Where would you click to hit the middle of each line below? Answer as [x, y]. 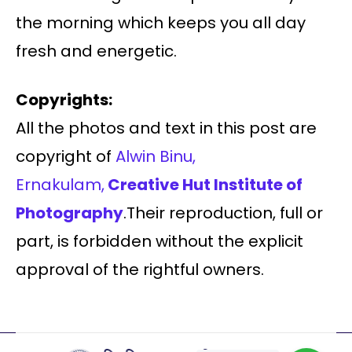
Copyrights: [64, 99]
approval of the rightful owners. [140, 269]
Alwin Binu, [156, 156]
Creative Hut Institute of [205, 184]
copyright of [66, 156]
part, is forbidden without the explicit [159, 241]
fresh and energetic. [96, 51]
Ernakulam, [60, 184]
